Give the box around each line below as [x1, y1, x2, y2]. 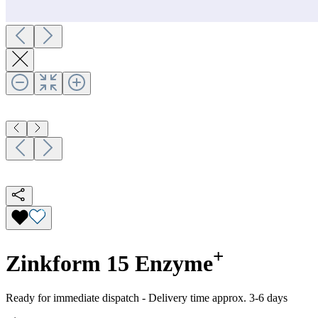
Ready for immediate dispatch [6, 291, 139, 304]
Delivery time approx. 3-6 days [148, 291, 287, 304]
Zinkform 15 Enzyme [6, 250, 213, 276]
